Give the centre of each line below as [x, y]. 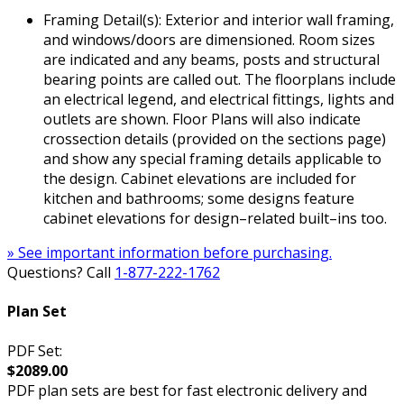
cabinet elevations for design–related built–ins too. [215, 218]
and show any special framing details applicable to [212, 159]
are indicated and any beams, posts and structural [211, 60]
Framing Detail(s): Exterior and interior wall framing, [219, 20]
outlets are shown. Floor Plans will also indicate [202, 119]
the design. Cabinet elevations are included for [200, 179]
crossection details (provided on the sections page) [215, 139]
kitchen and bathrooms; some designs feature [199, 198]
